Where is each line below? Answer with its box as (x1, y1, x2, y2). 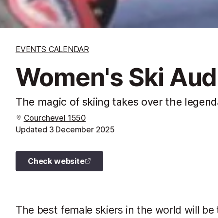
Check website (28, 156, 85, 166)
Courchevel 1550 (23, 112, 86, 123)
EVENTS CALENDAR (16, 44, 89, 54)
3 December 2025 (49, 124, 115, 134)
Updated (16, 124, 49, 134)
